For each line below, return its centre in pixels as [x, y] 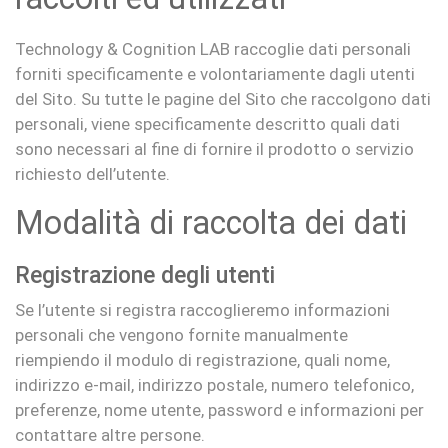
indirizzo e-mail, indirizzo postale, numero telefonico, [214, 384]
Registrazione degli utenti [145, 275]
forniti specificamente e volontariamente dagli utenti [215, 74]
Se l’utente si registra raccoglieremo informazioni [202, 309]
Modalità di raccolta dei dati [211, 223]
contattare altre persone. [110, 434]
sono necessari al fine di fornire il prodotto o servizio [214, 149]
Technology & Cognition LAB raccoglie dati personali [213, 49]
